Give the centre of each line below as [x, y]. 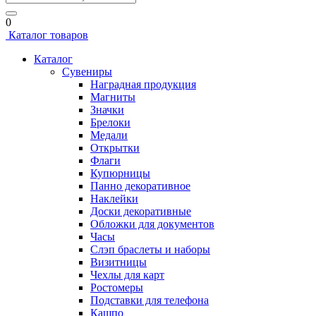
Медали [109, 135]
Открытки [115, 148]
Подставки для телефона [150, 300]
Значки [107, 110]
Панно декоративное [140, 186]
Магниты [113, 97]
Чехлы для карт [127, 275]
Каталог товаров [47, 35]
